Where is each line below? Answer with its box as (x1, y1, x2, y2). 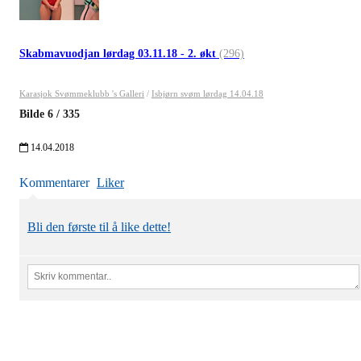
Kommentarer (19, 175, 89, 189)
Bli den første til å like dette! (27, 219, 171, 234)
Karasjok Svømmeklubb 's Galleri (19, 88, 144, 98)
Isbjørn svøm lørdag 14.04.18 (151, 88, 263, 98)
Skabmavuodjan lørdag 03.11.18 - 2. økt (19, 47, 219, 60)
